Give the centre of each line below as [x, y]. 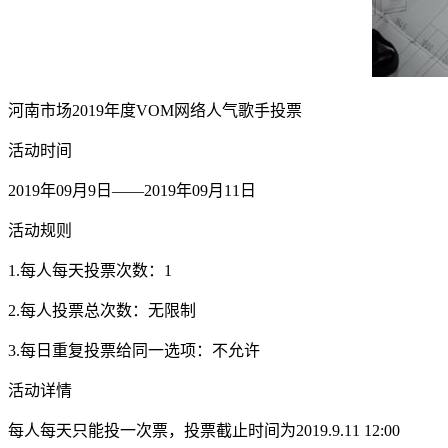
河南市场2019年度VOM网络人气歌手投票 [155, 110]
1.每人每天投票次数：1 [90, 270]
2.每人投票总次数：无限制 [102, 310]
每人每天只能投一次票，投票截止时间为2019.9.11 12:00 [204, 430]
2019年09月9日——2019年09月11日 [132, 190]
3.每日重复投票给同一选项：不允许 [134, 350]
